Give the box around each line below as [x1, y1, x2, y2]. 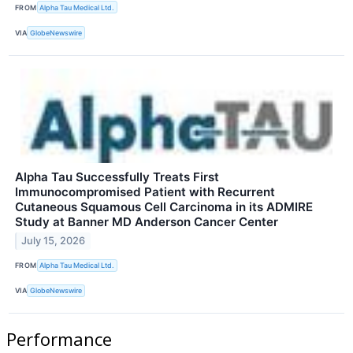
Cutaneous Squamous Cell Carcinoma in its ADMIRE [15, 199, 313, 214]
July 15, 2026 [21, 235, 86, 247]
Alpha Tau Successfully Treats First [15, 169, 219, 184]
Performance [6, 326, 112, 351]
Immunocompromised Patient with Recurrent [15, 184, 275, 199]
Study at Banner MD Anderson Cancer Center [15, 214, 278, 229]
